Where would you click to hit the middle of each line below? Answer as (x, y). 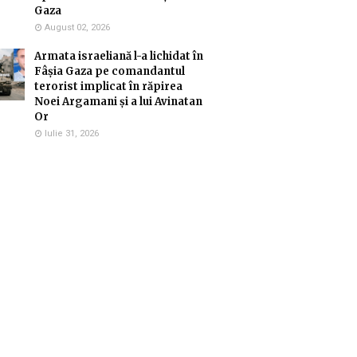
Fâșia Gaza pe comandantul (110, 71)
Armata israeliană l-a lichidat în (119, 56)
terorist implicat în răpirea (108, 86)
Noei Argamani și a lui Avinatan (118, 102)
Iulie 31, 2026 (72, 133)
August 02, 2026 (77, 27)
